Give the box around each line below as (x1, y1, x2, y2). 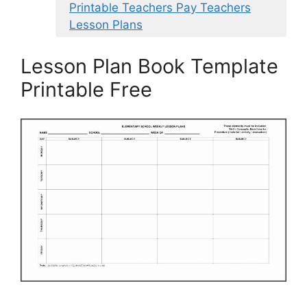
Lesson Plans (69, 18, 143, 32)
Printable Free (21, 77, 152, 101)
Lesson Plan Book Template (21, 53, 278, 78)
